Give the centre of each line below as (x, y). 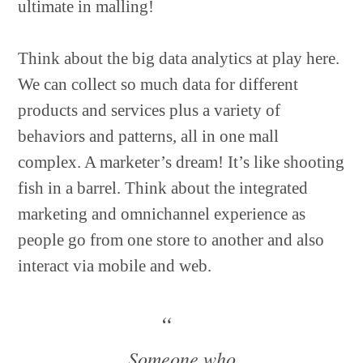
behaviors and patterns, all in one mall (149, 136)
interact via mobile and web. (115, 266)
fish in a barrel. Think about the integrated (163, 188)
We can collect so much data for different (158, 84)
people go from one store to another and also (171, 240)
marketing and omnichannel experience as (162, 214)
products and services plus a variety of (149, 110)
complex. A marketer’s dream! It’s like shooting (181, 162)
